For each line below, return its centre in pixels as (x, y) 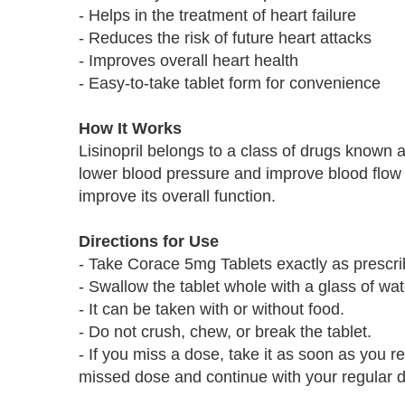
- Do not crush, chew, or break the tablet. (225, 332)
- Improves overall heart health (188, 61)
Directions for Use (149, 241)
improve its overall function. (177, 196)
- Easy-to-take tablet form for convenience (230, 83)
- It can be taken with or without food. (212, 309)
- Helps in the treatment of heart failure (217, 15)
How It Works (130, 128)
